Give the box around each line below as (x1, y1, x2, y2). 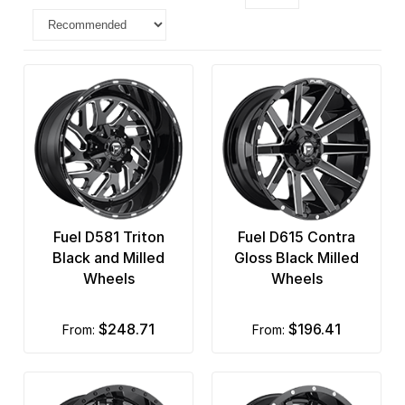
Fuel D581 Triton (52, 228, 165, 247)
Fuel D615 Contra (238, 228, 355, 247)
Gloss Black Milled (234, 249, 359, 268)
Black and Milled (52, 249, 165, 268)
